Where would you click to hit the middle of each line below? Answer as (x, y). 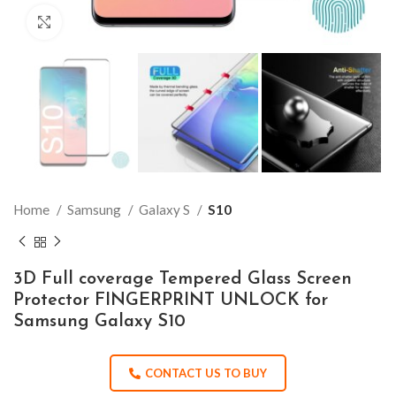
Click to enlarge (106, 22)
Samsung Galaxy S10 (99, 321)
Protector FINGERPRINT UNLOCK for (171, 300)
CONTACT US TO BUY (206, 373)
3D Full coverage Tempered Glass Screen (183, 279)
